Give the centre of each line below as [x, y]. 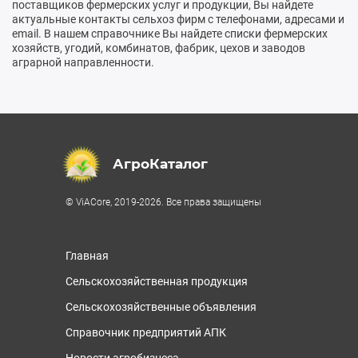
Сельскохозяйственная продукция [157, 281]
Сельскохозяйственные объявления [161, 306]
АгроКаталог [160, 164]
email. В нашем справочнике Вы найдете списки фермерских [170, 33]
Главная [87, 255]
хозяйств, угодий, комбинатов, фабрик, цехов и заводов [159, 48]
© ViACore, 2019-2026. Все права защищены [163, 202]
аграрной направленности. [83, 62]
